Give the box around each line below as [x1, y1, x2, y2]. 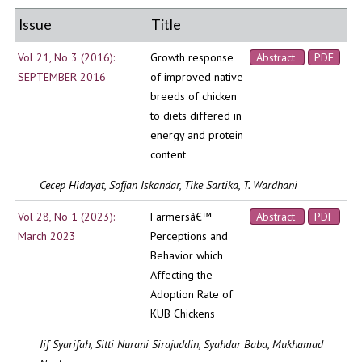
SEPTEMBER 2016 [18, 69, 107, 85]
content [150, 147, 187, 162]
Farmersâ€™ [150, 209, 213, 225]
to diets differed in [150, 108, 242, 124]
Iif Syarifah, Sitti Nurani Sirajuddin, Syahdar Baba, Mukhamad [39, 337, 323, 352]
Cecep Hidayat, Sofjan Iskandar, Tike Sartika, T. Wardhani [39, 178, 297, 193]
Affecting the [150, 267, 213, 283]
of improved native [150, 69, 244, 85]
